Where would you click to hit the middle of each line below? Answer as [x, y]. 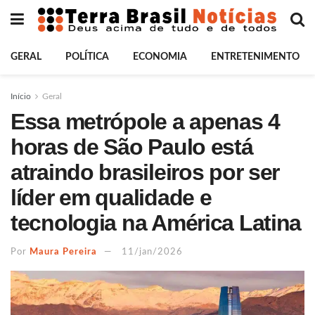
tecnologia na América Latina [156, 223]
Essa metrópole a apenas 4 [145, 122]
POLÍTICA [87, 57]
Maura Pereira [63, 252]
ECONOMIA [160, 57]
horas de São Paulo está [132, 147]
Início [21, 96]
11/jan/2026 [152, 252]
